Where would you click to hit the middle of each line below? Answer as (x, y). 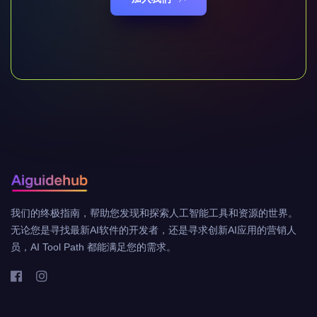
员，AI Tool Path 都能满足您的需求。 (93, 247)
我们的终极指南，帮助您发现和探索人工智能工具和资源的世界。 (154, 213)
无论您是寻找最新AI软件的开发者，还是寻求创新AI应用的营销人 (154, 230)
